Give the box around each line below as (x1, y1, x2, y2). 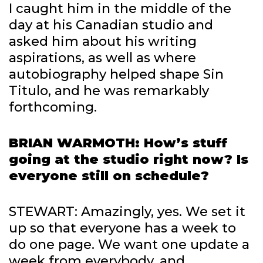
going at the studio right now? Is (9, 151, 248, 168)
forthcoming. (9, 99, 97, 116)
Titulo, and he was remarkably (9, 83, 209, 99)
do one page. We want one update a (9, 237, 249, 253)
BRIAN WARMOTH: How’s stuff (9, 135, 227, 151)
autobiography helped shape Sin (9, 66, 224, 83)
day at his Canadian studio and (9, 17, 213, 33)
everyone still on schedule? (9, 168, 209, 184)
